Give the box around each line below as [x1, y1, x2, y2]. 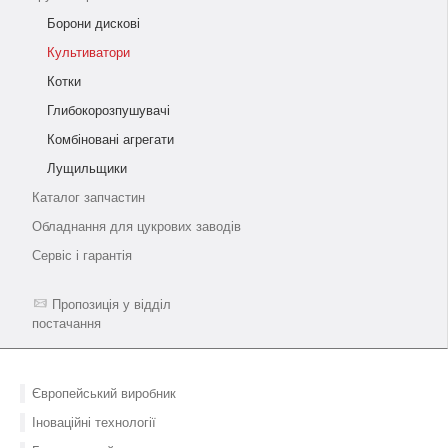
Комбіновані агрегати [47, 132, 174, 147]
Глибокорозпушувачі [47, 103, 170, 118]
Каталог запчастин [32, 190, 145, 205]
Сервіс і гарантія [32, 248, 132, 263]
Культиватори [47, 45, 130, 60]
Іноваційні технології [32, 415, 156, 430]
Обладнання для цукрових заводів [32, 219, 241, 234]
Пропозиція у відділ [48, 297, 171, 312]
